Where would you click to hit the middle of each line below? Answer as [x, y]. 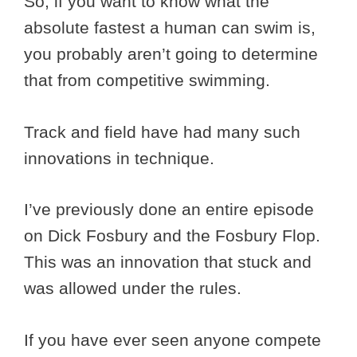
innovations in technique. [122, 158]
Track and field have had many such [162, 131]
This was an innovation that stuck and [168, 262]
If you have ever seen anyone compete [173, 339]
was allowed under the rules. [135, 288]
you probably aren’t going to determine [171, 54]
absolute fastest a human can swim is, [170, 28]
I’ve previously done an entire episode [169, 210]
